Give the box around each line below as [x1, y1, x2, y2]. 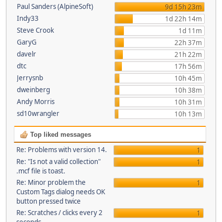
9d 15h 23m [165, 2, 202, 11]
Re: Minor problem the [16, 178, 86, 187]
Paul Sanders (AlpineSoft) [17, 2, 93, 11]
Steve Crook [17, 26, 54, 35]
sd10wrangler [17, 109, 59, 118]
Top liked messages [28, 131, 91, 138]
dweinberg [17, 85, 50, 94]
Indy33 [17, 14, 39, 23]
